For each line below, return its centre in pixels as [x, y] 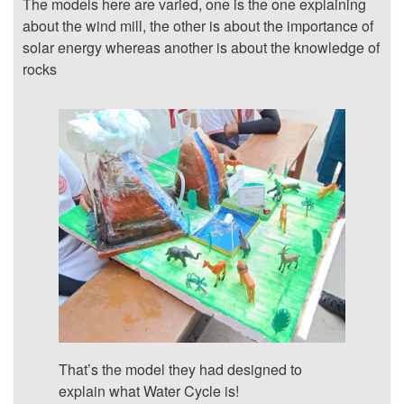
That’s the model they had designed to [180, 370]
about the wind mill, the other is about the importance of [198, 26]
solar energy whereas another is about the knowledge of [201, 48]
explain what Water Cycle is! [149, 391]
